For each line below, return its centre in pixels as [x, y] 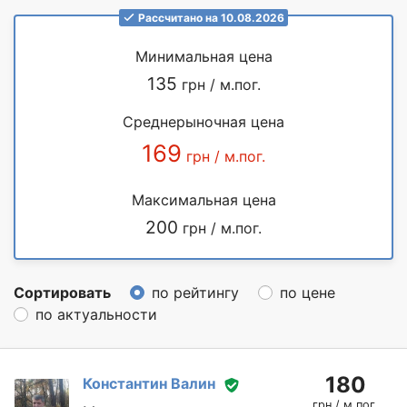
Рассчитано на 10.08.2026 [211, 17]
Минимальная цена [203, 56]
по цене [308, 292]
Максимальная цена [203, 199]
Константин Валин [149, 384]
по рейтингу [195, 292]
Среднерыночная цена [203, 121]
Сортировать [62, 292]
